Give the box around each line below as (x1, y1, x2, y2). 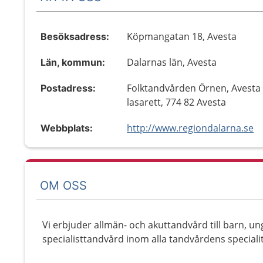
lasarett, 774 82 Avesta (127, 96, 227, 109)
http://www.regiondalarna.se (127, 122, 254, 134)
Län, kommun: (41, 56, 105, 68)
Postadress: (41, 82, 96, 94)
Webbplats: (41, 122, 93, 134)
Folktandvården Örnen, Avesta (127, 82, 261, 95)
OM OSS (40, 178, 87, 193)
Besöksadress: (41, 31, 109, 42)
